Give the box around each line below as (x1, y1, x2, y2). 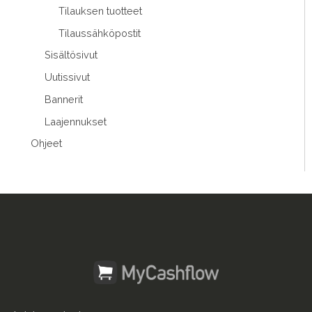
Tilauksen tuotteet (58, 4, 142, 17)
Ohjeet (31, 137, 62, 150)
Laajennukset (45, 115, 107, 127)
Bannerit (45, 93, 83, 105)
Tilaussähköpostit (58, 26, 141, 39)
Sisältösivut (45, 49, 97, 61)
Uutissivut (45, 71, 90, 84)
